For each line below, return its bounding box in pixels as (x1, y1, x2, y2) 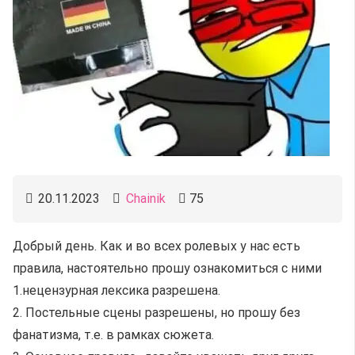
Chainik (125, 191, 166, 206)
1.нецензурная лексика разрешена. (13, 283, 220, 298)
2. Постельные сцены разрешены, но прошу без (13, 305, 300, 320)
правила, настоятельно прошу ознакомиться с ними (13, 261, 322, 276)
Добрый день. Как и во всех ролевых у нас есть (13, 239, 300, 254)
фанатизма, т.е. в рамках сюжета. (13, 327, 214, 342)
